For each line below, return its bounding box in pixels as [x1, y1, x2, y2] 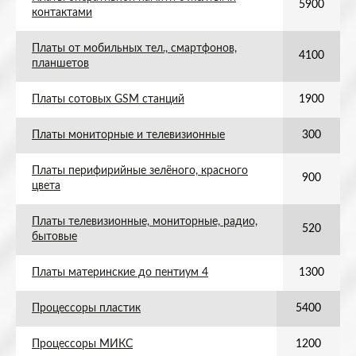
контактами [32, 7, 92, 18]
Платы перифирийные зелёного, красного [32, 165, 248, 176]
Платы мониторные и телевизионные [32, 130, 225, 141]
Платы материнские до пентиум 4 [32, 267, 208, 278]
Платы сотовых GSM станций [32, 94, 184, 105]
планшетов [32, 58, 89, 69]
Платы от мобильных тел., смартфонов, [32, 43, 237, 54]
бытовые [32, 231, 77, 242]
